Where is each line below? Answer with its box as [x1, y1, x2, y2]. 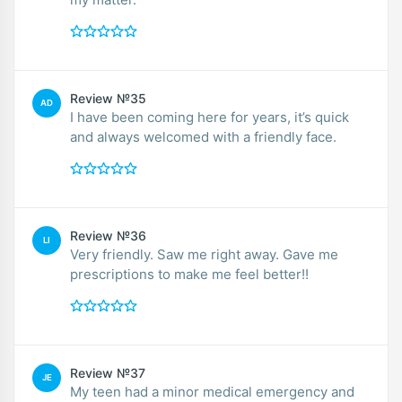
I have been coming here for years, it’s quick [70, 108, 349, 126]
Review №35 [70, 90, 146, 106]
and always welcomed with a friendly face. [70, 127, 336, 145]
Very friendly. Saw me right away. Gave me [70, 245, 338, 263]
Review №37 [70, 364, 145, 380]
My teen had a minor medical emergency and [70, 382, 354, 400]
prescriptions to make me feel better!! [70, 265, 309, 283]
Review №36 [70, 227, 146, 243]
